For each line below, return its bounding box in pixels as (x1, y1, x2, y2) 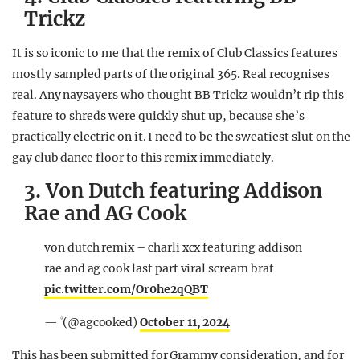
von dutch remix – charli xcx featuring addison (44, 240, 303, 256)
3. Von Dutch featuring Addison (24, 178, 323, 204)
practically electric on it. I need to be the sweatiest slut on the (12, 129, 351, 145)
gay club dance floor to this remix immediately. (12, 150, 275, 166)
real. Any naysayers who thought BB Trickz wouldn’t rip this (12, 88, 344, 103)
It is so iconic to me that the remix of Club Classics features (12, 46, 337, 61)
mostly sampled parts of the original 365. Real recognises (12, 67, 329, 82)
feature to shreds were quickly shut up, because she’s (12, 108, 305, 124)
